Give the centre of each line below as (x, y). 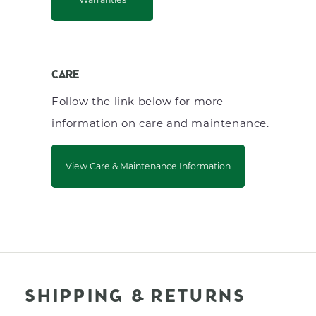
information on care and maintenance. (160, 122)
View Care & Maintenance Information (148, 165)
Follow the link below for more (138, 101)
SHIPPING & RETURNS (136, 297)
